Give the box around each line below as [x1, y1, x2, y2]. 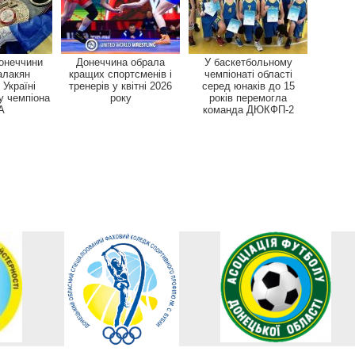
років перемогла [209, 91, 287, 104]
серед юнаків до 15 [201, 79, 295, 92]
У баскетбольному [204, 55, 292, 68]
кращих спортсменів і [69, 67, 172, 80]
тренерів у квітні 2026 [69, 79, 172, 92]
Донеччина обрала [76, 55, 165, 68]
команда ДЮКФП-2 [202, 103, 294, 116]
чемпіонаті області [204, 67, 292, 80]
